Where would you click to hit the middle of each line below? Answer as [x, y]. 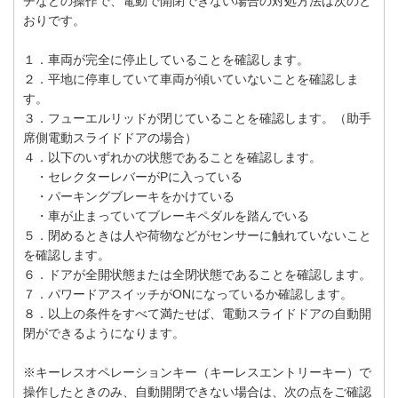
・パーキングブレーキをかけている [129, 197]
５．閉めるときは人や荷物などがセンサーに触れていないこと [197, 236]
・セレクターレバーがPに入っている [133, 177]
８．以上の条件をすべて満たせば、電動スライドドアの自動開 [197, 314]
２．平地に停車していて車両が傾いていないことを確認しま [191, 80]
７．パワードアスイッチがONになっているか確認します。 [188, 295]
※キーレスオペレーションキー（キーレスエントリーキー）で [197, 373]
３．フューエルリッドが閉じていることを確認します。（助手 [197, 119]
